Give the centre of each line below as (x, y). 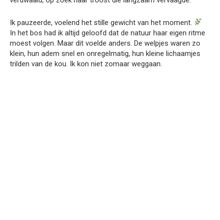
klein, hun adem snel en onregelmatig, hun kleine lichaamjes (105, 53)
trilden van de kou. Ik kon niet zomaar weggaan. (86, 64)
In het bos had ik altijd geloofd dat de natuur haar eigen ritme (108, 33)
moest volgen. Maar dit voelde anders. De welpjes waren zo (105, 43)
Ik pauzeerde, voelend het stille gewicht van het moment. (102, 22)
